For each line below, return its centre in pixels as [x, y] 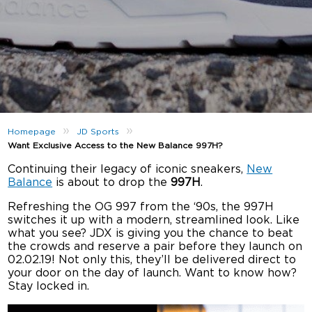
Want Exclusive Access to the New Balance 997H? [116, 145]
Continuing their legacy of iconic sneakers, [127, 169]
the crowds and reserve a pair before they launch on [155, 247]
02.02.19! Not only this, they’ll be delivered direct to [152, 260]
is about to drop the [112, 182]
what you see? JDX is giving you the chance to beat [151, 233]
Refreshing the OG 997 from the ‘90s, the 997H [141, 207]
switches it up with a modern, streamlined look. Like [154, 220]
